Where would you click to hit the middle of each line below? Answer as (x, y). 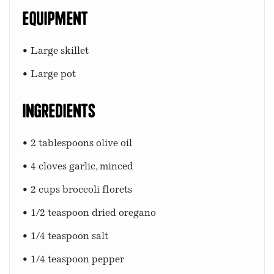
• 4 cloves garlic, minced (78, 167)
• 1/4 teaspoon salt (65, 237)
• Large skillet (57, 51)
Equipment (55, 17)
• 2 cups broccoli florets (77, 190)
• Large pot (49, 75)
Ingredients (59, 109)
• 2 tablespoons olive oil (77, 144)
